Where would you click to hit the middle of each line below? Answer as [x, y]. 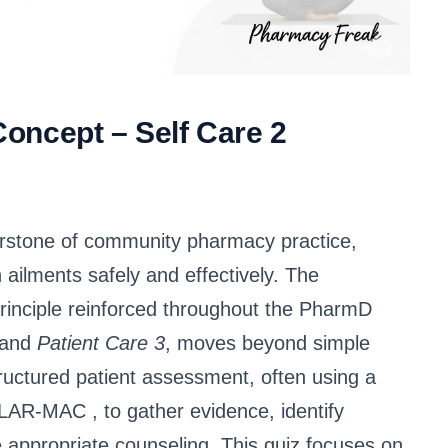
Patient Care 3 [101, 343]
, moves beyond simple [267, 343]
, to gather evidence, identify [218, 411]
